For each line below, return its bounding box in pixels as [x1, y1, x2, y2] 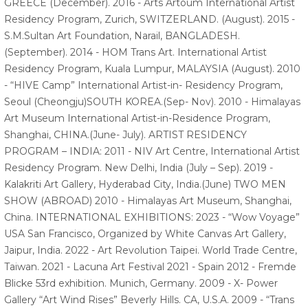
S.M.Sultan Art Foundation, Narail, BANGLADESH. [4, 30, 240, 43]
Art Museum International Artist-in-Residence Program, [4, 112, 270, 125]
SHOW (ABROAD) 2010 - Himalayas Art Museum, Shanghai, [4, 195, 291, 208]
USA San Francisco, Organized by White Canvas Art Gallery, [4, 228, 286, 241]
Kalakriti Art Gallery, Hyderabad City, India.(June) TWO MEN [4, 178, 286, 191]
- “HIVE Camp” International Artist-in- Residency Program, [4, 79, 283, 92]
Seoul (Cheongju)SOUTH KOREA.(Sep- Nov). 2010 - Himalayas [4, 96, 300, 109]
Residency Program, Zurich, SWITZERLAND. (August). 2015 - [4, 13, 295, 26]
